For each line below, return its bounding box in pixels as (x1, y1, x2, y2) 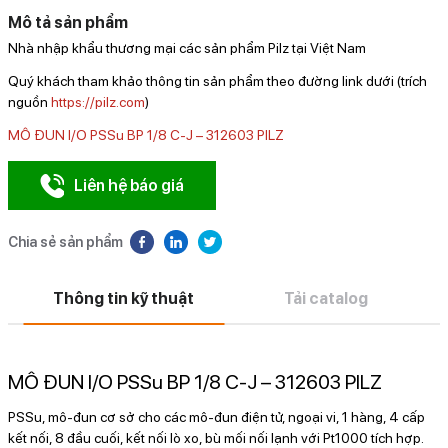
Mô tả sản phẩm (8, 12, 128, 32)
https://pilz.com (51, 93, 145, 110)
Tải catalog (284, 288, 368, 308)
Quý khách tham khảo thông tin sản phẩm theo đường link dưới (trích (8, 72, 427, 89)
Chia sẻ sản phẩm (8, 233, 123, 250)
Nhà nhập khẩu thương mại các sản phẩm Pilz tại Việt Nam (8, 39, 366, 56)
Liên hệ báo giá (74, 176, 184, 196)
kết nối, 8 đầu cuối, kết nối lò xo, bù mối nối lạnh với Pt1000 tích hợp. (8, 429, 424, 446)
